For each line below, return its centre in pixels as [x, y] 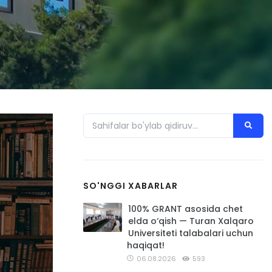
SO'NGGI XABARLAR [131, 186]
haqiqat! [146, 245]
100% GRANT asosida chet [185, 209]
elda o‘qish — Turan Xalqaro [191, 221]
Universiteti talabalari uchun [191, 233]
